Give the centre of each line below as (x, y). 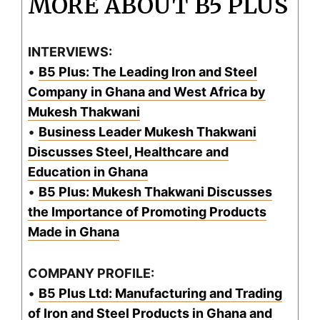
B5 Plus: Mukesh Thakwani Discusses (155, 192)
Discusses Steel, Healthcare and (128, 152)
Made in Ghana (74, 232)
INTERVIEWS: (70, 52)
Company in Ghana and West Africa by (147, 92)
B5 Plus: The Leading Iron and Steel (148, 72)
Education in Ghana (88, 172)
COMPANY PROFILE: (91, 274)
